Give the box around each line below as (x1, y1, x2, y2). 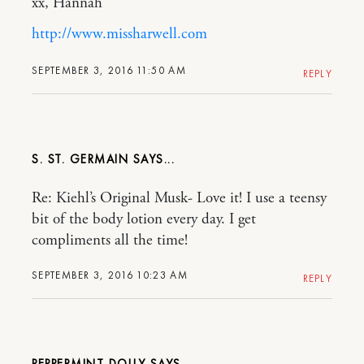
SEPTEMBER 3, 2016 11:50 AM (32, 63, 186, 77)
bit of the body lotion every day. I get (32, 210, 256, 229)
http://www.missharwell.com (32, 24, 207, 44)
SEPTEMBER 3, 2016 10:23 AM (32, 268, 188, 282)
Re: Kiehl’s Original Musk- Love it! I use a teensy (32, 188, 327, 208)
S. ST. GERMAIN (32, 151, 133, 167)
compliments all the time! (32, 231, 188, 250)
